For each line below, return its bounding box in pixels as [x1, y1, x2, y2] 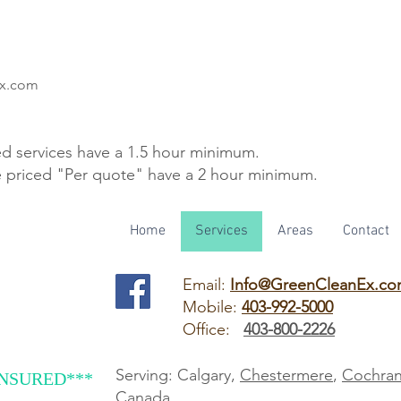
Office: [183, 320, 243, 340]
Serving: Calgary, [115, 365, 240, 386]
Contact [343, 222, 389, 241]
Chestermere [240, 365, 333, 386]
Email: [183, 275, 230, 295]
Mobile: [183, 297, 242, 318]
